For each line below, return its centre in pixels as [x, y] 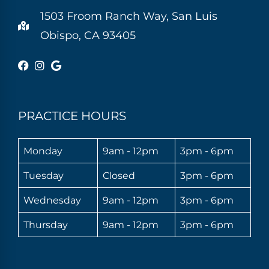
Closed [119, 176]
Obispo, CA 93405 [88, 36]
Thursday [46, 225]
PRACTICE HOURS [72, 116]
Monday [43, 151]
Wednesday [52, 200]
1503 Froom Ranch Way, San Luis [129, 17]
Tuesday [44, 176]
